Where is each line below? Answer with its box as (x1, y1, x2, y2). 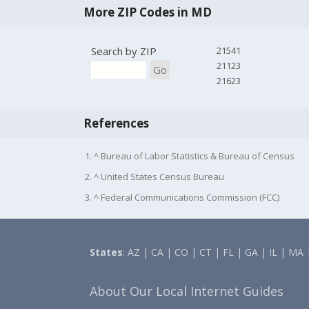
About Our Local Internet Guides (90, 283, 284, 300)
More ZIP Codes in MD (83, 3, 212, 20)
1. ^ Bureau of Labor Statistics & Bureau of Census (84, 150, 295, 163)
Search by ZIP (90, 43, 157, 58)
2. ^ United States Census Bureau (84, 170, 224, 183)
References (83, 114, 149, 131)
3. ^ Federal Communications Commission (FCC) (84, 191, 279, 204)
